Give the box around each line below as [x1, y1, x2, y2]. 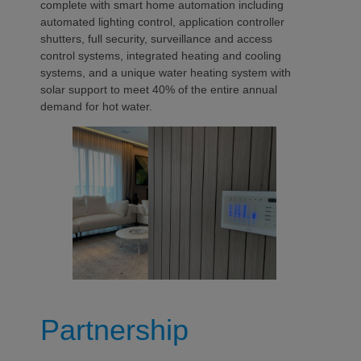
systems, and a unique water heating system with [40, 66, 291, 79]
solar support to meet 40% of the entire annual [40, 83, 277, 96]
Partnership [40, 313, 189, 346]
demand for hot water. [40, 100, 152, 113]
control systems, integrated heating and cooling [40, 49, 281, 62]
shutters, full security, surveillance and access [40, 32, 272, 45]
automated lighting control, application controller [40, 15, 284, 28]
